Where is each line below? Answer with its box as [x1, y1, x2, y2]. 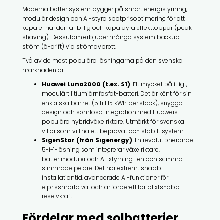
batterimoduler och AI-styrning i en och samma [41, 154, 183, 163]
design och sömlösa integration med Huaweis [41, 108, 178, 116]
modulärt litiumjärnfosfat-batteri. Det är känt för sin [41, 89, 192, 98]
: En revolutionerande [132, 136, 193, 144]
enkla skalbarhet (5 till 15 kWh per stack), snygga [41, 98, 183, 107]
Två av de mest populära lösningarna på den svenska [22, 56, 183, 65]
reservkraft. [41, 192, 73, 200]
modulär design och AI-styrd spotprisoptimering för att [22, 14, 185, 23]
